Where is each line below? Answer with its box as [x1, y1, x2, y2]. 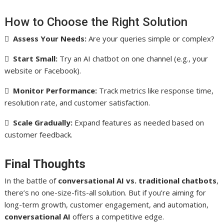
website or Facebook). [4, 65, 81, 75]
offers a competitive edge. [70, 211, 164, 221]
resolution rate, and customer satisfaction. [4, 97, 150, 107]
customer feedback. [4, 129, 73, 139]
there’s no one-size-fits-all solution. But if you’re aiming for [4, 187, 206, 197]
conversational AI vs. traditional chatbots [58, 175, 217, 185]
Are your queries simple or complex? [86, 33, 215, 43]
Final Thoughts [4, 156, 86, 171]
